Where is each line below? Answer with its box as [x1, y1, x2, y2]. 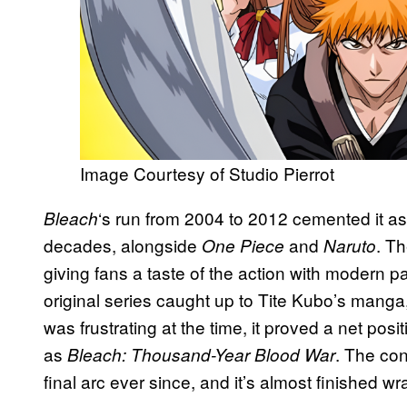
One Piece [202, 233, 284, 257]
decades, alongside [44, 232, 202, 257]
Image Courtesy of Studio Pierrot [80, 160, 334, 185]
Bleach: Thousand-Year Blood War [67, 342, 335, 366]
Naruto [323, 233, 376, 257]
